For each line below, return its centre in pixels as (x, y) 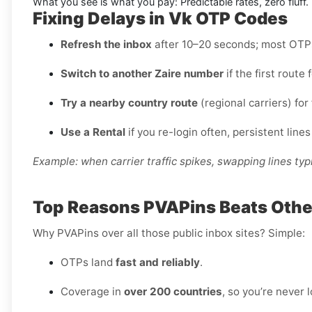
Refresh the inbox (106, 45)
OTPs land (88, 263)
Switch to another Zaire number (142, 74)
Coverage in (92, 292)
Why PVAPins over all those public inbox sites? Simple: (169, 233)
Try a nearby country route (129, 103)
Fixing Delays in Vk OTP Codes (160, 19)
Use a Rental (93, 132)
